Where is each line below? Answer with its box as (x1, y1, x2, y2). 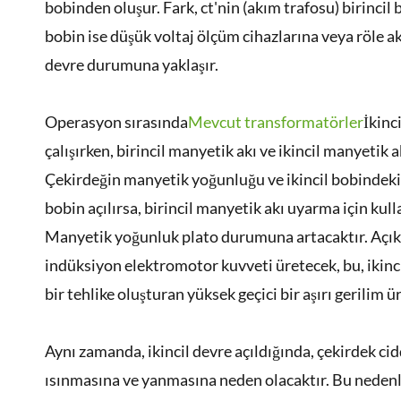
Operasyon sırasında (45, 112, 188, 132)
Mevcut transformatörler (188, 112, 363, 132)
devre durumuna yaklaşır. (45, 55, 218, 74)
